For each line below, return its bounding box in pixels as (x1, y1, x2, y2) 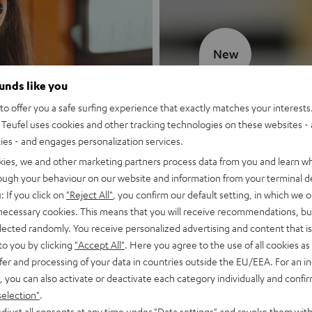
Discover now (199, 168, 269, 182)
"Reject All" (66, 187, 113, 201)
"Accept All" (75, 237, 125, 251)
